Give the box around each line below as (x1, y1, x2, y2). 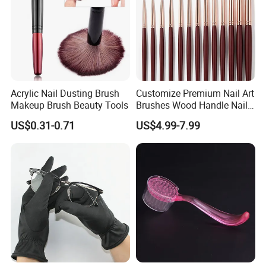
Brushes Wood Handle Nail (135, 99, 248, 112)
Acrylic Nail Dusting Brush (11, 87, 120, 100)
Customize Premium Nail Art (135, 87, 254, 100)
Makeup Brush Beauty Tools (11, 99, 129, 112)
